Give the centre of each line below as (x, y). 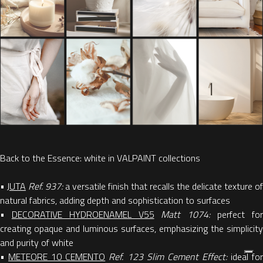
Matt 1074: (189, 215)
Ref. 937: (47, 186)
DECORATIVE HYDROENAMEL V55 (83, 215)
